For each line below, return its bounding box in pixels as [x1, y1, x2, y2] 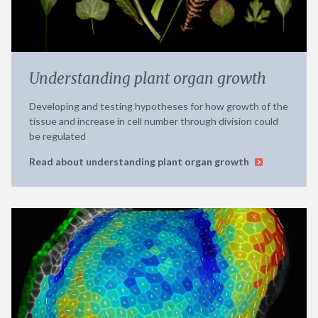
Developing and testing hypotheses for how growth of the [29, 99, 288, 112]
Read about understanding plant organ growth [29, 155, 251, 168]
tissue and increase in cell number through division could [29, 114, 278, 127]
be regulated [29, 129, 86, 142]
